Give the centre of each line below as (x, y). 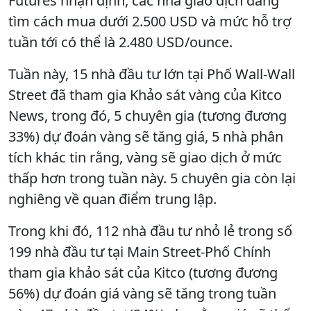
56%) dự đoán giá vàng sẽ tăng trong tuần (142, 293)
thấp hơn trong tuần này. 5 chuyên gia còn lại (152, 178)
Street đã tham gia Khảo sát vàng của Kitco (145, 94)
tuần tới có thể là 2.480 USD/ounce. (120, 42)
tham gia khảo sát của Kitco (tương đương (143, 272)
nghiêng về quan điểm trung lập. (112, 199)
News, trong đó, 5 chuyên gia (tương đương (148, 115)
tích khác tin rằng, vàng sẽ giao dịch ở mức (145, 157)
